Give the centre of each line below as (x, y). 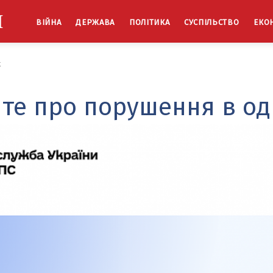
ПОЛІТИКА (149, 22)
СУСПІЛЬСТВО (212, 22)
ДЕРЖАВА (95, 22)
